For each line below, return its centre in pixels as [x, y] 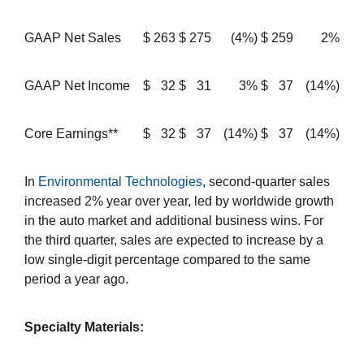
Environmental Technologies [120, 182]
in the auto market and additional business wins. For [174, 221]
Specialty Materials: [84, 327]
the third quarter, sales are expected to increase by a [174, 240]
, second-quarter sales [266, 182]
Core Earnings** [71, 134]
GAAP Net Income [77, 86]
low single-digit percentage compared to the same [167, 260]
